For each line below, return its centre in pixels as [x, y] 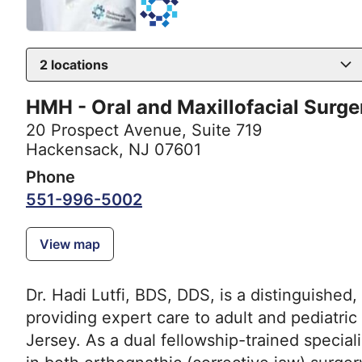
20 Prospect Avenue [104, 130]
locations [78, 65]
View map [70, 244]
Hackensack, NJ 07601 [114, 150]
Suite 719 [227, 130]
